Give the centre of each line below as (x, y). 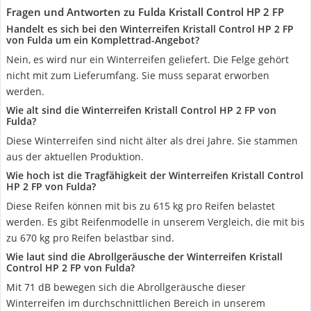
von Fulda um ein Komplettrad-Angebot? (103, 40)
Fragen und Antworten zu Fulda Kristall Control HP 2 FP (145, 12)
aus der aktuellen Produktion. (75, 157)
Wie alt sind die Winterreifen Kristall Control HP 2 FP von (141, 110)
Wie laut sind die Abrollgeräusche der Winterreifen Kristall (144, 257)
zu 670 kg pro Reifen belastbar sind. (90, 238)
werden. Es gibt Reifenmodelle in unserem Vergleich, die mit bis (155, 222)
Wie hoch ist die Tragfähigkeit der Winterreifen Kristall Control (155, 175)
